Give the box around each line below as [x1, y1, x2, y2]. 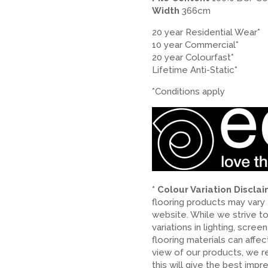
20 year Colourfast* [151, 51, 234, 63]
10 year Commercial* [151, 39, 239, 50]
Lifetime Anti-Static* [151, 64, 237, 75]
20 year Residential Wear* [151, 26, 260, 38]
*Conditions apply [151, 86, 225, 97]
